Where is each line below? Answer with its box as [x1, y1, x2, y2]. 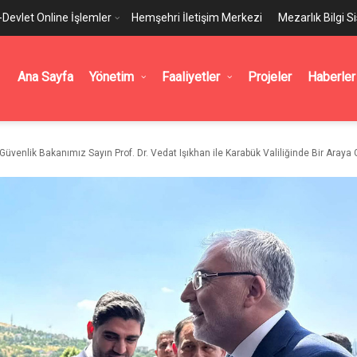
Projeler [248, 69, 292, 84]
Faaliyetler [162, 69, 220, 84]
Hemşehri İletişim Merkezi [131, 11, 262, 24]
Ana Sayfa [18, 69, 73, 84]
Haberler [308, 69, 355, 84]
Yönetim [89, 69, 134, 84]
